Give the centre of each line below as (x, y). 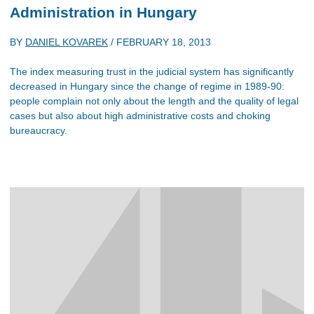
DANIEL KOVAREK (67, 42)
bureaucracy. (39, 130)
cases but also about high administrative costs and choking (140, 116)
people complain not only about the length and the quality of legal (154, 101)
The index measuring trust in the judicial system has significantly (152, 71)
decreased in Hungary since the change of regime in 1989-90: (147, 86)
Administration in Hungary (103, 12)
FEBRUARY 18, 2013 (164, 42)
